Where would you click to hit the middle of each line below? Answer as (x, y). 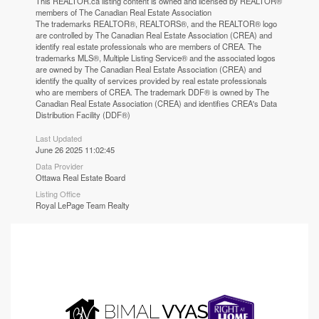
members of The (66, 12)
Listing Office (58, 194)
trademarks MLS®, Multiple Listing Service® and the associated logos (156, 58)
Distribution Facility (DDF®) (83, 115)
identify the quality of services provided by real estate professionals (152, 81)
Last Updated (59, 138)
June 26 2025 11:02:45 (75, 150)
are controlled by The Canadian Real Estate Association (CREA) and (154, 35)
